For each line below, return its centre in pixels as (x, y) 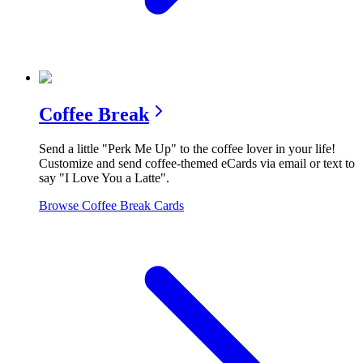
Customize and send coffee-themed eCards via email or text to (197, 163)
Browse (60, 205)
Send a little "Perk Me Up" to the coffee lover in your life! (187, 148)
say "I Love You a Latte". (104, 177)
